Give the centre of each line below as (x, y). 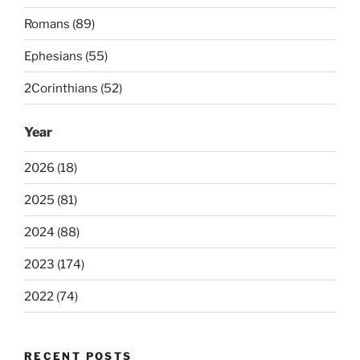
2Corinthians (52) (73, 88)
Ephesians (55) (66, 56)
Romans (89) (59, 24)
